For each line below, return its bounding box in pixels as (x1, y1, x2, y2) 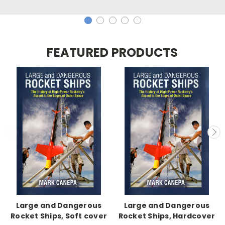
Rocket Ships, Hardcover (118, 211, 215, 221)
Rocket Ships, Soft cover (11, 211, 107, 221)
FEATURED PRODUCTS (47, 44, 178, 61)
